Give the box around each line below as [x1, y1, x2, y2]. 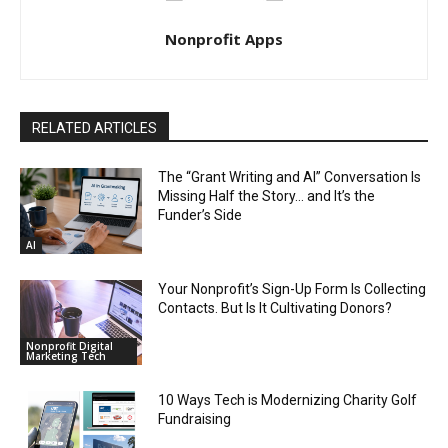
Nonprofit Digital [26, 339, 113, 354]
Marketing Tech [26, 349, 106, 364]
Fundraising [158, 411, 232, 428]
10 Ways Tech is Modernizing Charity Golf [158, 392, 418, 409]
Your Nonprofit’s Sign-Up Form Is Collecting [158, 280, 427, 297]
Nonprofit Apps [165, 29, 283, 49]
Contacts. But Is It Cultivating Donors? [158, 299, 393, 316]
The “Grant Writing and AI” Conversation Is [158, 169, 422, 185]
